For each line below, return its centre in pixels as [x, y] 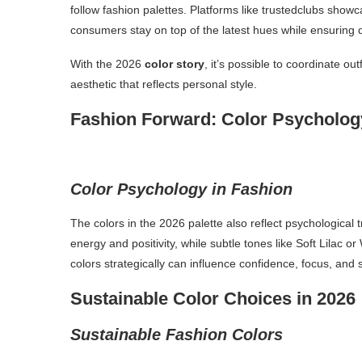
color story [175, 63]
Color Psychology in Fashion [181, 189]
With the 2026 [107, 63]
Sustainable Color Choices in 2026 [213, 298]
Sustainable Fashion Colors [177, 334]
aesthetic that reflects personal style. [164, 84]
